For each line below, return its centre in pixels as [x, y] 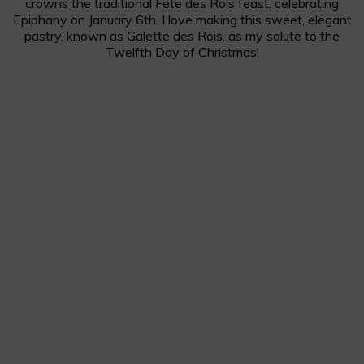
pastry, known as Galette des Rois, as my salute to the [182, 35]
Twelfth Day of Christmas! [182, 52]
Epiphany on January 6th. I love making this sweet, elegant [182, 19]
